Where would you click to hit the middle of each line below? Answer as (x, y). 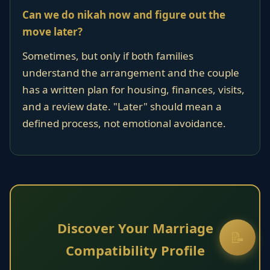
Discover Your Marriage (135, 228)
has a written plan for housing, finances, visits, (133, 89)
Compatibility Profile (135, 250)
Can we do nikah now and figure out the (124, 15)
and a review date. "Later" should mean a (122, 106)
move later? (52, 32)
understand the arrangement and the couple (131, 73)
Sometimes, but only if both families (108, 56)
